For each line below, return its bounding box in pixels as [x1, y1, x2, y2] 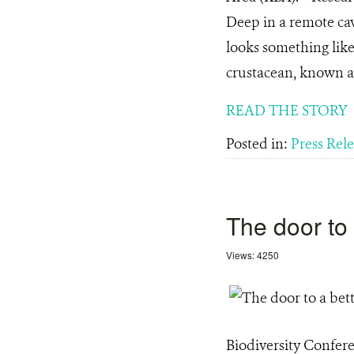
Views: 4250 [226, 248, 279, 262]
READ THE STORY [226, 101, 348, 120]
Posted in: [226, 134, 291, 153]
